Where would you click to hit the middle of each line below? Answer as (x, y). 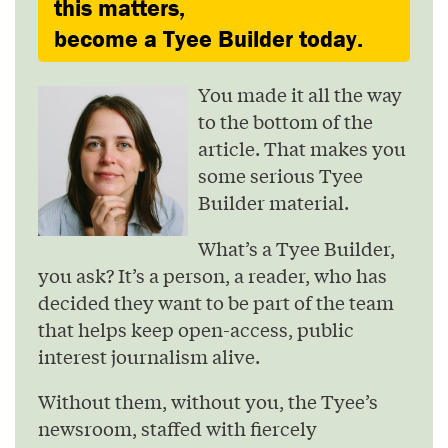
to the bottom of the (285, 121)
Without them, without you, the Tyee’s (208, 401)
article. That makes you (302, 148)
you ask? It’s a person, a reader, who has (212, 274)
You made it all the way (300, 94)
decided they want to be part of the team (216, 301)
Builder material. (273, 202)
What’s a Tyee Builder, (296, 247)
